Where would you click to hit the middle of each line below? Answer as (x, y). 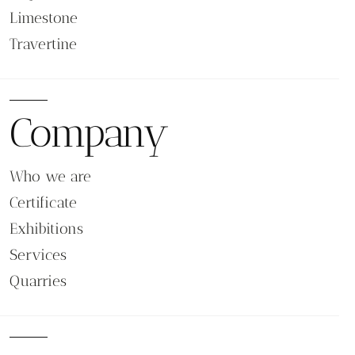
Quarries (38, 281)
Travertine (43, 44)
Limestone (44, 17)
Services (38, 254)
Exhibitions (46, 228)
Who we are (50, 176)
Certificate (43, 202)
